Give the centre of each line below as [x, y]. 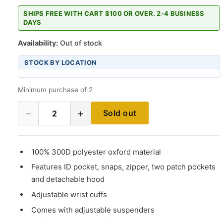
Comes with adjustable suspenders [93, 210]
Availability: [38, 43]
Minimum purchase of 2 [55, 89]
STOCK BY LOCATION [61, 62]
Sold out [120, 113]
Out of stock [80, 43]
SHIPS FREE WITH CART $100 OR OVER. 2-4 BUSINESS [114, 14]
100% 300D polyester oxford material [96, 152]
